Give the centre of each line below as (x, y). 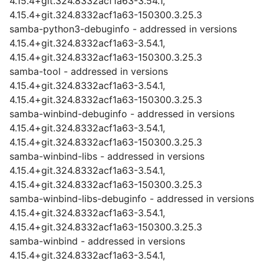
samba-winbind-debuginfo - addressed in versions (122, 114)
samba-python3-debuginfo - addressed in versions (123, 29)
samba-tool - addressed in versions (89, 71)
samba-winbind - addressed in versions (97, 241)
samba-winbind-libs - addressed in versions (107, 156)
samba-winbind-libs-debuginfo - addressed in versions (132, 199)
